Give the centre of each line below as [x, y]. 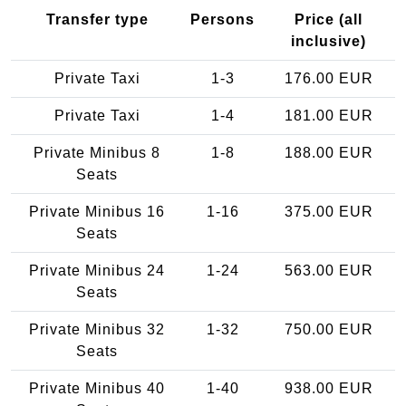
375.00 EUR [329, 211]
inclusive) [329, 41]
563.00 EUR [329, 270]
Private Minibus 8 [97, 152]
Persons [222, 19]
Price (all [329, 19]
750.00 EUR [329, 329]
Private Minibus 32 [97, 329]
